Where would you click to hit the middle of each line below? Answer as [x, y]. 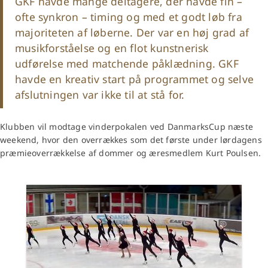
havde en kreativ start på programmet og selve [135, 79]
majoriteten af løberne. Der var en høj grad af [132, 33]
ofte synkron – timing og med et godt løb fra [129, 17]
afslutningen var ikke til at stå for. [100, 95]
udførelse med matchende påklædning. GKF [127, 64]
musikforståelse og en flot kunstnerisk [112, 48]
